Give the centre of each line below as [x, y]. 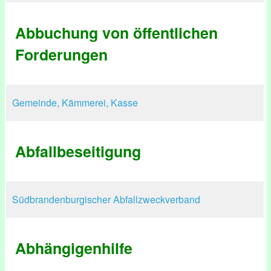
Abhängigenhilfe [74, 248]
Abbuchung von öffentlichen [116, 33]
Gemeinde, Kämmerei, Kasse [75, 103]
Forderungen [61, 54]
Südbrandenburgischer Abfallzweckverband [106, 199]
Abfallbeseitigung [78, 151]
